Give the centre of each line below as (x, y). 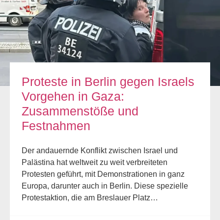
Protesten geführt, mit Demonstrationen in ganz (103, 174)
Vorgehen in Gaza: (73, 96)
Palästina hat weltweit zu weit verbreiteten (95, 163)
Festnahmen (56, 126)
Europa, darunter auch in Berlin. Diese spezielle (105, 186)
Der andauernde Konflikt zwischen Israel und (100, 151)
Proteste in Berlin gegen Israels (108, 82)
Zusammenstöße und (80, 111)
